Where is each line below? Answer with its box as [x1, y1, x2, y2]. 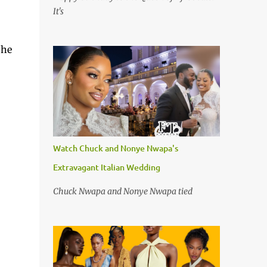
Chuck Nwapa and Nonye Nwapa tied [52, 186, 193, 197]
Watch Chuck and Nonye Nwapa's [52, 142, 178, 154]
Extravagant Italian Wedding [52, 162, 160, 173]
